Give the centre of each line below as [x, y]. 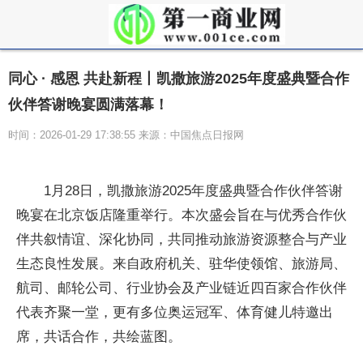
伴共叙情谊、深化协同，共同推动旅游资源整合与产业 [181, 239]
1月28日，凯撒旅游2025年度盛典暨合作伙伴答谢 [193, 191]
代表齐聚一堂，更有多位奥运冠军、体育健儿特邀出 [175, 312]
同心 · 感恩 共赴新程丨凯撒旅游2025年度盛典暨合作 [179, 79]
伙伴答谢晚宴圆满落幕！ [88, 105]
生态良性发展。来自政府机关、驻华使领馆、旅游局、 [181, 264]
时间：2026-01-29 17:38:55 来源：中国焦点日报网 [126, 135]
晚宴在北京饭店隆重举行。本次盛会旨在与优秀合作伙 [181, 215]
